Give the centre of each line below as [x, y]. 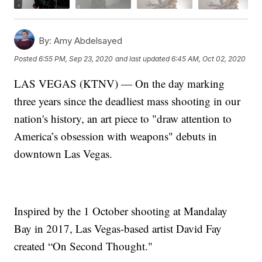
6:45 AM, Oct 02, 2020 [209, 59]
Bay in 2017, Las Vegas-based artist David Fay [118, 228]
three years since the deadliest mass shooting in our [127, 101]
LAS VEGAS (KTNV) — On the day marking [120, 83]
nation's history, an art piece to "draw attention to [123, 118]
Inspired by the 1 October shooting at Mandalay [121, 211]
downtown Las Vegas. [63, 153]
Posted [27, 59]
